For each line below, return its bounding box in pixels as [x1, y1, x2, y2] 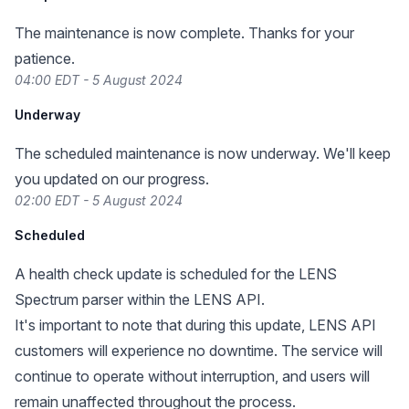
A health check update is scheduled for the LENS [15, 265, 337, 283]
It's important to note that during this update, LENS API [15, 316, 376, 334]
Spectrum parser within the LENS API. [15, 290, 265, 309]
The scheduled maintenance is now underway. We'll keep [15, 144, 391, 163]
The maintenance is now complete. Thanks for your [15, 24, 354, 42]
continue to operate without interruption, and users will [15, 367, 370, 385]
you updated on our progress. [15, 170, 209, 188]
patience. [15, 49, 75, 68]
